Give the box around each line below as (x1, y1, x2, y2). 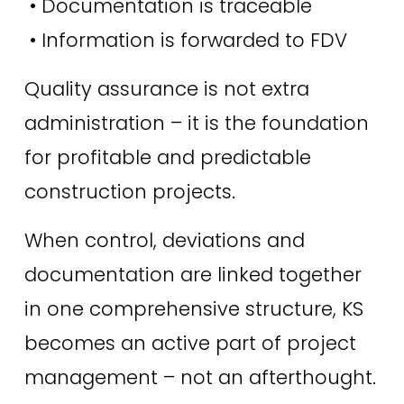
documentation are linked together (23, 261, 362, 288)
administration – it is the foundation (23, 109, 369, 136)
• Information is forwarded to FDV (29, 26, 347, 53)
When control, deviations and (23, 226, 305, 253)
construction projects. (23, 178, 235, 205)
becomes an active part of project (23, 329, 356, 356)
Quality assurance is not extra (23, 75, 309, 102)
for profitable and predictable (23, 143, 311, 170)
